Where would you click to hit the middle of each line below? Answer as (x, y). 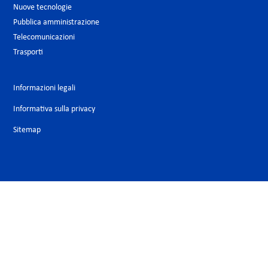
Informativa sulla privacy (54, 109)
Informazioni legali (44, 88)
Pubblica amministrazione (56, 22)
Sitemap (27, 130)
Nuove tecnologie (42, 7)
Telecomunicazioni (44, 37)
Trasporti (28, 52)
